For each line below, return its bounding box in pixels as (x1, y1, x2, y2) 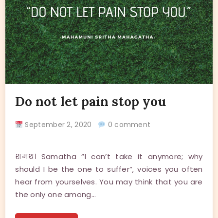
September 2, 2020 (23, 120, 98, 130)
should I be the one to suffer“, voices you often (15, 164, 203, 175)
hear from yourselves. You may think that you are (15, 177, 203, 187)
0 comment (106, 120, 151, 130)
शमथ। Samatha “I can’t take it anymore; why (15, 151, 203, 162)
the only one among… (15, 189, 96, 200)
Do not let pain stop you (15, 93, 166, 110)
